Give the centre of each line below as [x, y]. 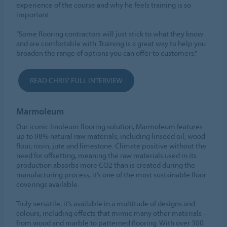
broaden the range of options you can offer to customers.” [107, 53]
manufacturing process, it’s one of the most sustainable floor [111, 174]
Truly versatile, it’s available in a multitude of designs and [106, 203]
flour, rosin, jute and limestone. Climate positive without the [111, 145]
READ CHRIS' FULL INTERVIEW [77, 80]
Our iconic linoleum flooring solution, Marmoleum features [110, 126]
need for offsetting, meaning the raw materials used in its [107, 155]
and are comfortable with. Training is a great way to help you [111, 43]
